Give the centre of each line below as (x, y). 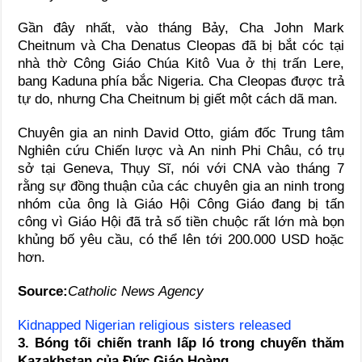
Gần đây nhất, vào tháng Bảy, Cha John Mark (181, 28)
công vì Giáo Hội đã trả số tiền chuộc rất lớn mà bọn (181, 222)
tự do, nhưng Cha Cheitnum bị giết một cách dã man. (178, 99)
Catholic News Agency (136, 292)
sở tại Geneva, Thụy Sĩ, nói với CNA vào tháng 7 (181, 169)
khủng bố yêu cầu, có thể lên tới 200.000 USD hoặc (181, 240)
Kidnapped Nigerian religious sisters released (155, 326)
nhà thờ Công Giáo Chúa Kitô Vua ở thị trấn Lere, (181, 64)
